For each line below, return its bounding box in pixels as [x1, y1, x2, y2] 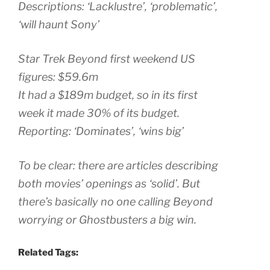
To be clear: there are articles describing [18, 159, 218, 172]
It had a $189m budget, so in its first [18, 89, 198, 102]
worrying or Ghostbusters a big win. [18, 213, 196, 227]
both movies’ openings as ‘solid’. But [18, 177, 200, 190]
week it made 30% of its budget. [18, 107, 180, 120]
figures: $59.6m [18, 71, 98, 84]
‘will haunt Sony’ [18, 18, 99, 31]
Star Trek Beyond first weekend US [18, 52, 195, 66]
